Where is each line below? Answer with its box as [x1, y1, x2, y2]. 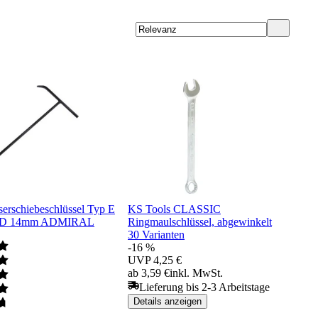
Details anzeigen [133, 295, 202, 307]
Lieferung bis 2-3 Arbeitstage [139, 280, 270, 293]
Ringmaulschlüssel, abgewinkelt [128, 215, 272, 228]
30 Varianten [128, 228, 185, 241]
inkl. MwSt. [170, 266, 223, 279]
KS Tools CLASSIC [128, 202, 221, 215]
